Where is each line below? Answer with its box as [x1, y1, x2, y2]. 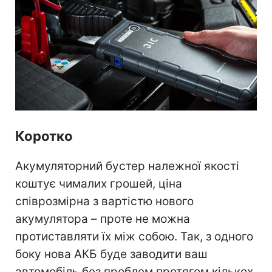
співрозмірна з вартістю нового [15, 194, 194, 208]
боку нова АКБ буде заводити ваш [15, 246, 208, 261]
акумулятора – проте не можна [15, 211, 190, 226]
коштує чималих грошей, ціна [15, 176, 182, 191]
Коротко [15, 127, 73, 144]
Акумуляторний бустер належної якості [15, 158, 239, 173]
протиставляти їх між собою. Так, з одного [15, 229, 253, 243]
